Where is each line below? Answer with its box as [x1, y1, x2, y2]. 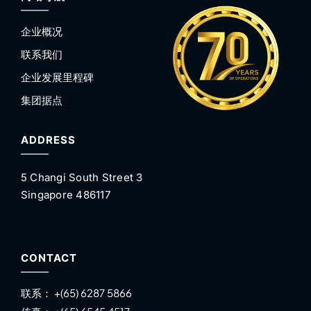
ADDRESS [20, 133, 76, 146]
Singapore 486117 [20, 187, 110, 201]
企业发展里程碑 [20, 69, 94, 83]
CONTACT [20, 251, 77, 264]
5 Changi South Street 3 [20, 170, 143, 184]
